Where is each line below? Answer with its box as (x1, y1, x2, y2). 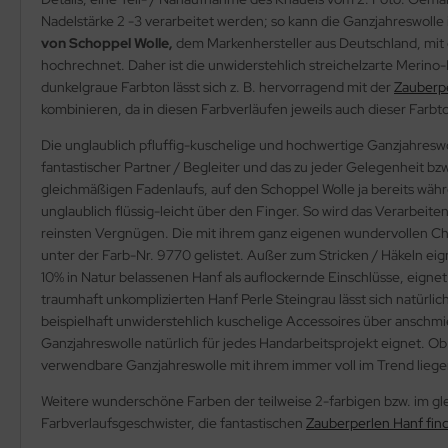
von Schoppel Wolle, (41, 33, 176, 52)
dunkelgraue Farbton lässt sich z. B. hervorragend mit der (41, 77, 394, 96)
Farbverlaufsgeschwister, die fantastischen (41, 413, 306, 432)
